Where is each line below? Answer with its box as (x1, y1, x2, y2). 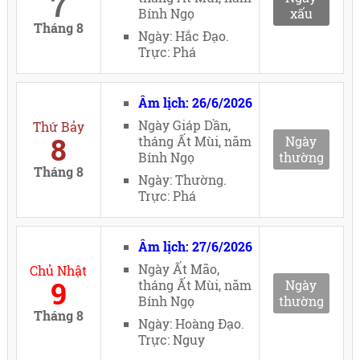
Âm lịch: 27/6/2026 (138, 238, 253, 256)
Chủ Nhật (30, 262, 88, 280)
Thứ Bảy (32, 118, 84, 136)
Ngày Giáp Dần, (138, 117, 231, 134)
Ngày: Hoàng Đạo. (138, 315, 245, 333)
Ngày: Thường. (138, 171, 227, 189)
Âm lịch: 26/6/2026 (138, 94, 253, 112)
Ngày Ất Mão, (138, 260, 220, 278)
